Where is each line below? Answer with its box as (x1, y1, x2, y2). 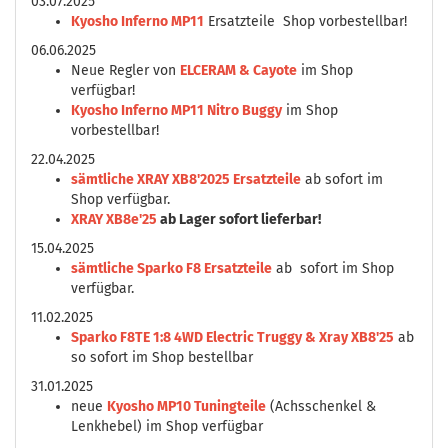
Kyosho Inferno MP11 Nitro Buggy (71, 102, 282, 119)
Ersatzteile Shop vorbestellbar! (204, 13, 407, 30)
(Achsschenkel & (266, 398, 376, 415)
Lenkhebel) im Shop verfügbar (71, 418, 263, 435)
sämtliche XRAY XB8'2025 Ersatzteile (71, 171, 301, 188)
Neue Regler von (71, 62, 180, 79)
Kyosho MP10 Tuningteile (107, 398, 266, 415)
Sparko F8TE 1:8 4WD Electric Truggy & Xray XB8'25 (71, 329, 394, 346)
